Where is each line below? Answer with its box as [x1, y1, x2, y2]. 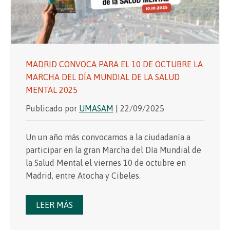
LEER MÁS [36, 200, 73, 209]
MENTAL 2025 [26, 85, 78, 94]
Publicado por [26, 103, 79, 113]
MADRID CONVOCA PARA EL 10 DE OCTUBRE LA [26, 59, 203, 69]
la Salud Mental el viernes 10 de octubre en [26, 158, 186, 167]
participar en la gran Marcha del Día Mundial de [26, 145, 201, 155]
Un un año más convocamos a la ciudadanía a [26, 132, 190, 142]
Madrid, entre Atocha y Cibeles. [26, 170, 141, 180]
